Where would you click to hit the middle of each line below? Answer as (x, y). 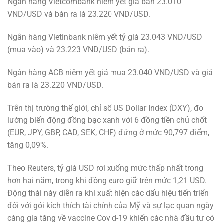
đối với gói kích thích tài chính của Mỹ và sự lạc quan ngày (111, 205)
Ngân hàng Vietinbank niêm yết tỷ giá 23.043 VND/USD (105, 37)
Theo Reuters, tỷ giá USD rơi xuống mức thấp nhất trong (105, 168)
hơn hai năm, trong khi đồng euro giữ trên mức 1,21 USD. (107, 180)
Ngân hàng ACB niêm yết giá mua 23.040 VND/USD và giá (110, 72)
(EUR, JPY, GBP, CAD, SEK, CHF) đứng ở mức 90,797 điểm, (108, 132)
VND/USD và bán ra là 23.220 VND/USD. (79, 14)
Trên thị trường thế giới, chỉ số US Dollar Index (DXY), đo (105, 108)
